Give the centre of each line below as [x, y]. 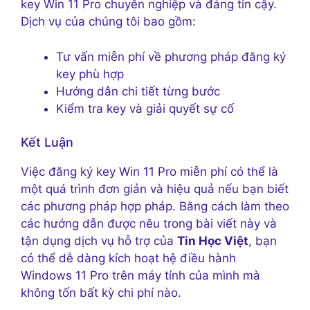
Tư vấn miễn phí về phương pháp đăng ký [171, 56]
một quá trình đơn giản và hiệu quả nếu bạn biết [155, 189]
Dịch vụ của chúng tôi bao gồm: [108, 22]
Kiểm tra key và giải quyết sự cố [145, 108]
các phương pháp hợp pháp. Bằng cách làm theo [155, 207]
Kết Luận [47, 143]
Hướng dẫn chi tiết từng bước [138, 91]
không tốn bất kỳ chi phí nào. [101, 293]
